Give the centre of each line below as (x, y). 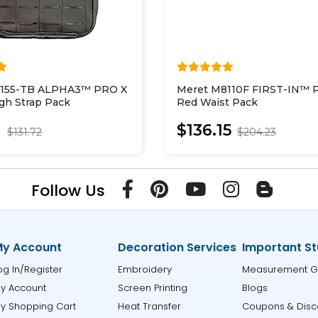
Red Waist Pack (218, 102)
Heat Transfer (149, 306)
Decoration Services (177, 247)
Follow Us (68, 191)
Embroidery (144, 269)
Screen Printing (152, 288)
